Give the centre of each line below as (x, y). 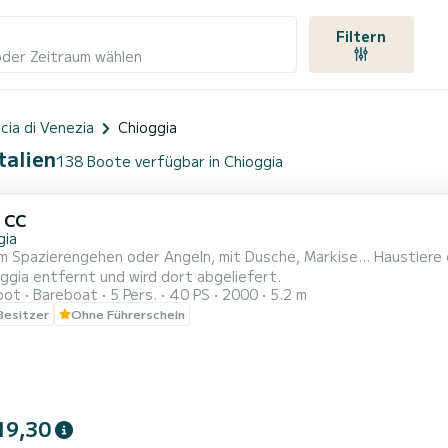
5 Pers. (133, 294)
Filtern (361, 35)
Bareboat (65, 294)
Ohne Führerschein (128, 313)
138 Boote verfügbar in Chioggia (169, 161)
